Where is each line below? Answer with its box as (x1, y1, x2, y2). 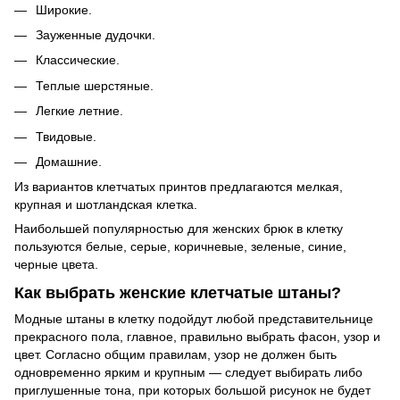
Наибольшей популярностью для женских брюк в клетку (14, 221, 343, 237)
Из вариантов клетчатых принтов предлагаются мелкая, (14, 179, 343, 195)
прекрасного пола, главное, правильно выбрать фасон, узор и (14, 329, 380, 344)
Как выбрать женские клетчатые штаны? (14, 283, 341, 302)
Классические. (36, 53, 120, 68)
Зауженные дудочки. (36, 27, 155, 42)
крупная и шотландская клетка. (14, 197, 197, 212)
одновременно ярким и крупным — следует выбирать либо (14, 364, 362, 379)
